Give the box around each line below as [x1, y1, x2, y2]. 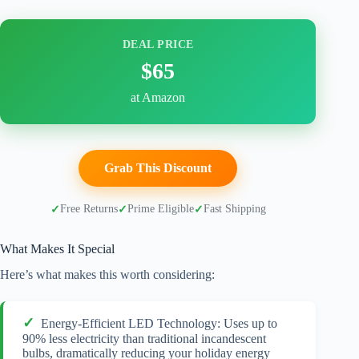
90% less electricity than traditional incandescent [22, 332, 266, 346]
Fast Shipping [203, 203, 266, 215]
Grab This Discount [104, 160, 212, 175]
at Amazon [131, 90, 186, 104]
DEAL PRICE [122, 38, 194, 50]
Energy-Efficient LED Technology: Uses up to [41, 317, 277, 331]
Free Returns [59, 203, 118, 215]
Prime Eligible [127, 203, 194, 215]
